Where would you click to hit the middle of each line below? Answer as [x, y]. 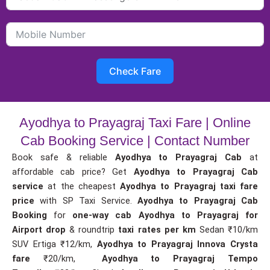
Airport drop [41, 230]
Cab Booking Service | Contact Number [135, 141]
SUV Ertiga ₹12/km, [55, 244]
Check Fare [135, 71]
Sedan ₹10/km [227, 230]
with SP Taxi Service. [89, 201]
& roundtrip [94, 230]
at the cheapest [82, 187]
